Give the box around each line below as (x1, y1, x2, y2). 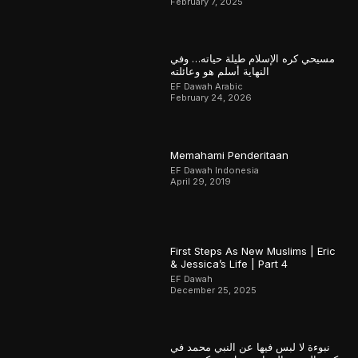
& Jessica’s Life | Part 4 (170, 257, 288, 270)
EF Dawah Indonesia (170, 164, 260, 176)
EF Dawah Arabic (170, 81, 244, 93)
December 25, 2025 (170, 284, 257, 296)
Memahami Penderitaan (170, 148, 289, 161)
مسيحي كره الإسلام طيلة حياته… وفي (170, 52, 336, 66)
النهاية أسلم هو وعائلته (170, 65, 270, 78)
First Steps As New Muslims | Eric (170, 244, 336, 257)
